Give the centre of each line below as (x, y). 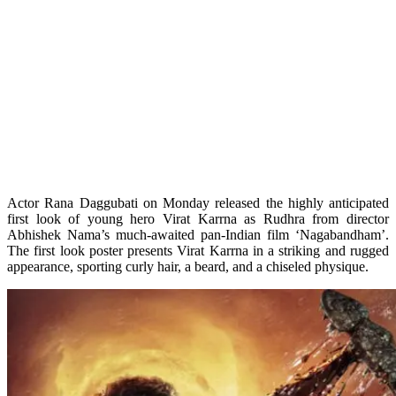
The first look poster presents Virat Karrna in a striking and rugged (198, 250)
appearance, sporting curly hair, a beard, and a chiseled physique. (188, 266)
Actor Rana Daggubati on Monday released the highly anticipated (198, 202)
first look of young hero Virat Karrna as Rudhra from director (198, 218)
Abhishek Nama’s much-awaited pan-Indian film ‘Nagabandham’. (198, 234)
